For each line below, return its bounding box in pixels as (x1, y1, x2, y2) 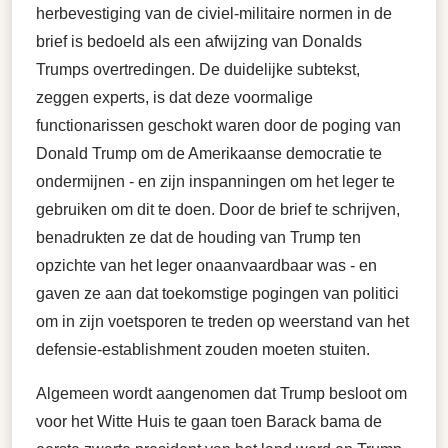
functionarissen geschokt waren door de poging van (36, 117, 401, 134)
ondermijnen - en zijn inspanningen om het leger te (36, 173, 395, 190)
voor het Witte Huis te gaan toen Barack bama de (36, 413, 382, 430)
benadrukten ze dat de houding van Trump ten (36, 229, 361, 246)
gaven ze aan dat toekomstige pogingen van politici (36, 285, 399, 302)
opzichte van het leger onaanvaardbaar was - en (36, 257, 377, 274)
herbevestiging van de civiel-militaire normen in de (36, 5, 392, 22)
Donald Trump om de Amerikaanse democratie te (36, 145, 382, 162)
